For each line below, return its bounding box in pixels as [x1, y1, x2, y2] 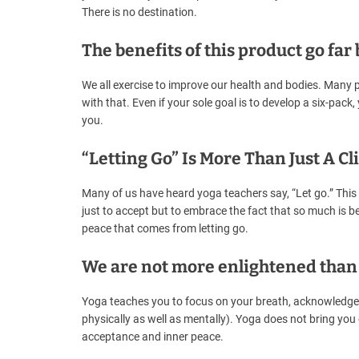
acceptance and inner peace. [82, 330, 224, 344]
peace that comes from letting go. [82, 222, 248, 236]
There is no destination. [82, 6, 197, 19]
